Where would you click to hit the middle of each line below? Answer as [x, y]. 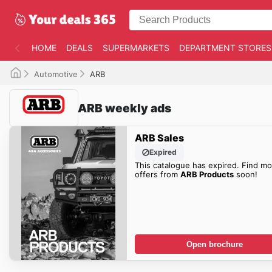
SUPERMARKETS [136, 48]
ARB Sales [159, 138]
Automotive [56, 74]
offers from [157, 174]
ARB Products [207, 174]
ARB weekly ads [124, 108]
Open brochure [215, 244]
